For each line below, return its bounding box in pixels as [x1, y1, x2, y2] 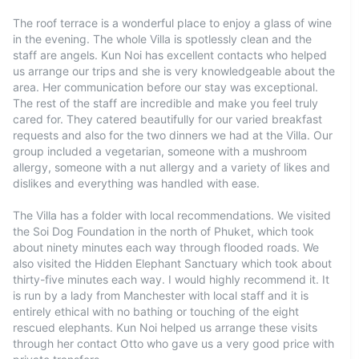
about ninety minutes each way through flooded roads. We [13, 240, 319, 254]
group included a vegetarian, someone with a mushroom [13, 144, 307, 158]
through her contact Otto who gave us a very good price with [13, 337, 334, 350]
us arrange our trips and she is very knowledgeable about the [13, 64, 335, 78]
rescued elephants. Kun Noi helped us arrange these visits [13, 321, 317, 334]
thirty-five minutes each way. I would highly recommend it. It [13, 272, 329, 286]
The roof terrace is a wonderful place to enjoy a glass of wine [13, 16, 332, 30]
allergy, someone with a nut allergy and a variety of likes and [13, 160, 330, 174]
